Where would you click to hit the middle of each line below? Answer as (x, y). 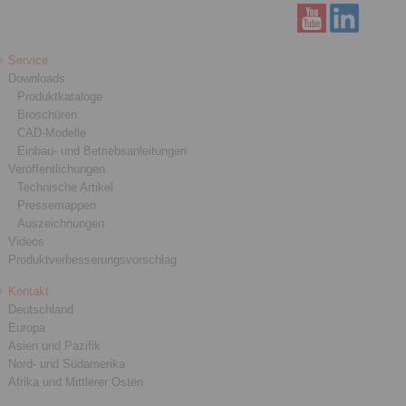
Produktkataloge (60, 97)
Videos (27, 242)
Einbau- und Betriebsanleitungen (102, 151)
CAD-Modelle (52, 133)
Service (29, 60)
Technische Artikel (66, 187)
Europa (27, 328)
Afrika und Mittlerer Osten (76, 382)
